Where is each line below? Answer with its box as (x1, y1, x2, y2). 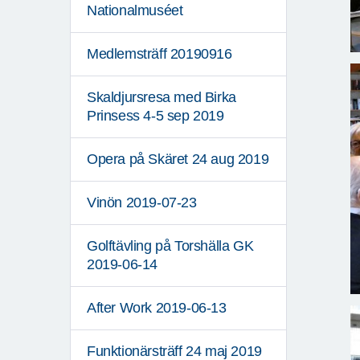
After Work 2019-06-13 (87, 300, 227, 317)
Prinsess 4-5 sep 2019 (87, 108, 224, 125)
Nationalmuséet (87, 2, 183, 19)
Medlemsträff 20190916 (87, 46, 232, 63)
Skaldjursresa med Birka (87, 89, 236, 106)
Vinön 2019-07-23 (87, 194, 197, 211)
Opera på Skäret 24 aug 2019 (87, 151, 269, 168)
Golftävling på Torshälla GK (87, 238, 254, 255)
